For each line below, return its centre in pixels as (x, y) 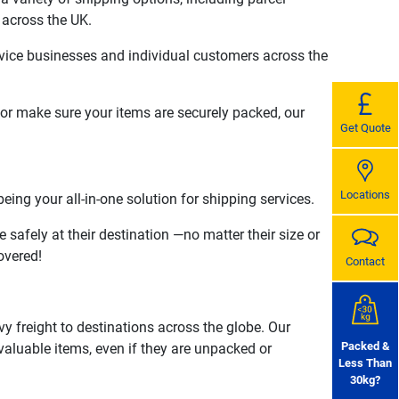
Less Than (365, 363)
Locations (365, 195)
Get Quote (365, 128)
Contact (365, 262)
